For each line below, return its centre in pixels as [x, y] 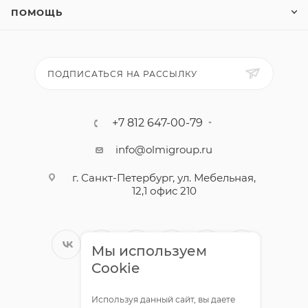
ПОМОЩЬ [37, 12]
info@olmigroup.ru [164, 150]
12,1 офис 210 [164, 191]
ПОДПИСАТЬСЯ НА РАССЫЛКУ [122, 74]
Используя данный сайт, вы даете [163, 299]
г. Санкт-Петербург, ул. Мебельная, [164, 178]
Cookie [115, 268]
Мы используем [149, 251]
